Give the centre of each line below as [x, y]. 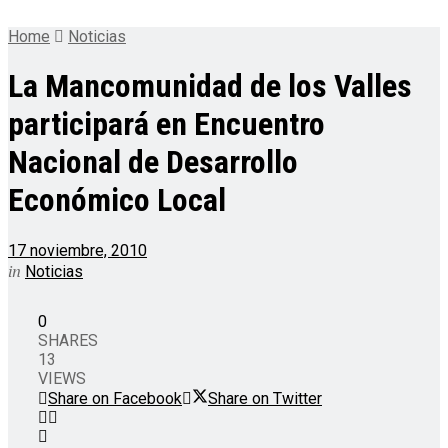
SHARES [68, 340]
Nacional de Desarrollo [153, 162]
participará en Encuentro [166, 124]
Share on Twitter [265, 398]
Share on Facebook [115, 398]
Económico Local [117, 200]
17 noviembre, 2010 [77, 250]
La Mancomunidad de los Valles [210, 86]
